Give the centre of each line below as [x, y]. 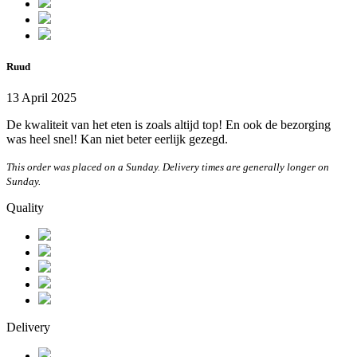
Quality [25, 208]
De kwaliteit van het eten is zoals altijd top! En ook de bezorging [169, 125]
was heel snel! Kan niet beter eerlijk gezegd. [117, 139]
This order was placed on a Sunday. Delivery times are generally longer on [168, 167]
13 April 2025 [41, 98]
